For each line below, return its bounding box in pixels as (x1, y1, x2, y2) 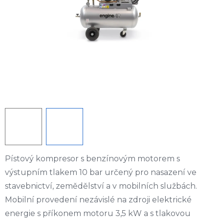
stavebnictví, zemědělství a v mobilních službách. (5, 181, 197, 191)
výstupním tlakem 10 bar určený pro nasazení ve (5, 168, 197, 177)
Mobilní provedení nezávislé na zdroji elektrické (5, 195, 192, 205)
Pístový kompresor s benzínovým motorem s (5, 154, 180, 164)
